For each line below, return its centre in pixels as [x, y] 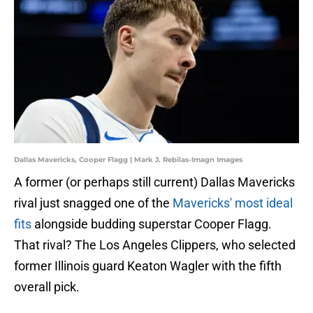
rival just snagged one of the [93, 203]
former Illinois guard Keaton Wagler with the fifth [148, 266]
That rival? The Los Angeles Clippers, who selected [155, 245]
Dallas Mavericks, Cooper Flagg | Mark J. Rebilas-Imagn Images [128, 160]
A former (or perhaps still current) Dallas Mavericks [154, 182]
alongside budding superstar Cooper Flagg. [152, 224]
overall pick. [47, 287]
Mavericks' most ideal [233, 203]
